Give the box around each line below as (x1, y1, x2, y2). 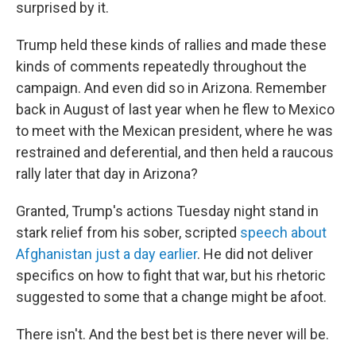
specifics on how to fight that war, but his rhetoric (16, 267, 326, 284)
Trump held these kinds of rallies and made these (16, 37, 327, 54)
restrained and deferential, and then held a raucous (16, 144, 334, 161)
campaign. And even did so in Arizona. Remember (16, 79, 327, 97)
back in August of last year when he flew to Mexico (16, 101, 335, 118)
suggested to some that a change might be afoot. (16, 288, 327, 306)
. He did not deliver (197, 246, 313, 263)
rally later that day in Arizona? (16, 165, 198, 183)
